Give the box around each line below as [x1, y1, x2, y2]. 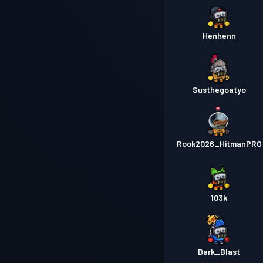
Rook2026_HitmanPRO [176, 139, 262, 149]
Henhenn [202, 31, 236, 41]
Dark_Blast [198, 247, 241, 257]
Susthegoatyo [192, 85, 246, 95]
